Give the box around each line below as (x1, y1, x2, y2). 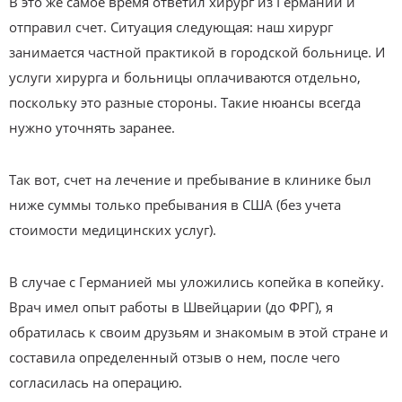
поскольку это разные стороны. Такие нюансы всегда (9, 92, 361, 111)
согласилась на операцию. (9, 372, 182, 391)
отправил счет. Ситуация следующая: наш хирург (9, 17, 333, 36)
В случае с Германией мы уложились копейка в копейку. (9, 272, 384, 291)
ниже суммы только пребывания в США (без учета (9, 195, 341, 214)
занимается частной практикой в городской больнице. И (9, 42, 385, 61)
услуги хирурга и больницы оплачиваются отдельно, (9, 67, 361, 86)
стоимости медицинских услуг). (9, 220, 216, 239)
